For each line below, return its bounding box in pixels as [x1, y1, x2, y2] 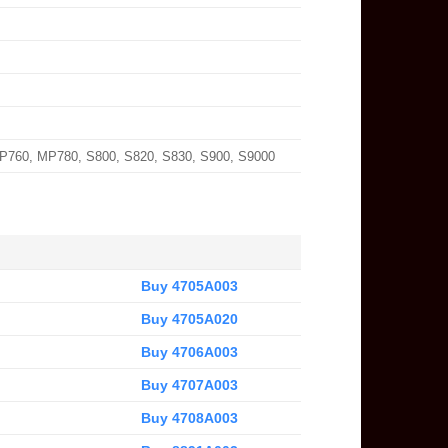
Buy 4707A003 [140, 376, 238, 393]
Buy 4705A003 [140, 277, 238, 294]
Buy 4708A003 [140, 409, 238, 426]
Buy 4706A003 [140, 343, 238, 360]
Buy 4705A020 [140, 310, 238, 327]
